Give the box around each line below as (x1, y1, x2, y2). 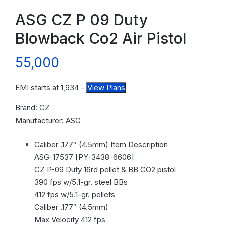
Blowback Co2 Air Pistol (15, 29, 186, 48)
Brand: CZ (15, 103, 50, 113)
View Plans (87, 83, 125, 93)
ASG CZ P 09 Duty (15, 11, 148, 29)
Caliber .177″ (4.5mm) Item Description (34, 139, 168, 149)
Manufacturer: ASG (15, 116, 81, 126)
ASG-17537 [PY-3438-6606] (34, 152, 134, 162)
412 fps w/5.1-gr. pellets (34, 189, 115, 199)
